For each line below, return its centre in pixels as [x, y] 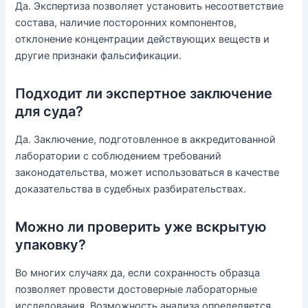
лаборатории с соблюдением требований [119, 156]
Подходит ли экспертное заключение [144, 94]
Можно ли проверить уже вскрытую [141, 227]
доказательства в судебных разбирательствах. [131, 189]
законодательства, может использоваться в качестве [147, 173]
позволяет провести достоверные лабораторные [136, 290]
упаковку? [51, 245]
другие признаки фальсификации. [99, 56]
